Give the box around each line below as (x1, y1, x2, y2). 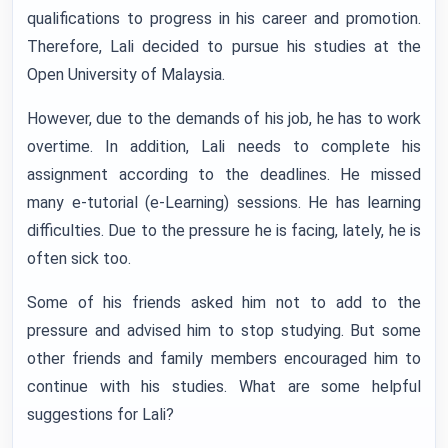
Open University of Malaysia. (27, 65, 225, 84)
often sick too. (27, 249, 131, 268)
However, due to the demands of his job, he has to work (27, 109, 421, 128)
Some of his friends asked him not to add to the (27, 293, 421, 312)
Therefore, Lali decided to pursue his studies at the (27, 37, 421, 56)
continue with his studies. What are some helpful (27, 377, 421, 396)
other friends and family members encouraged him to (27, 349, 421, 368)
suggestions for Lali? (27, 405, 174, 424)
